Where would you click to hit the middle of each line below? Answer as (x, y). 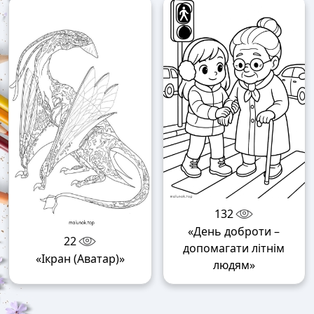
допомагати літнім (234, 248)
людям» (234, 265)
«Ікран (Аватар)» (80, 259)
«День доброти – (234, 231)
